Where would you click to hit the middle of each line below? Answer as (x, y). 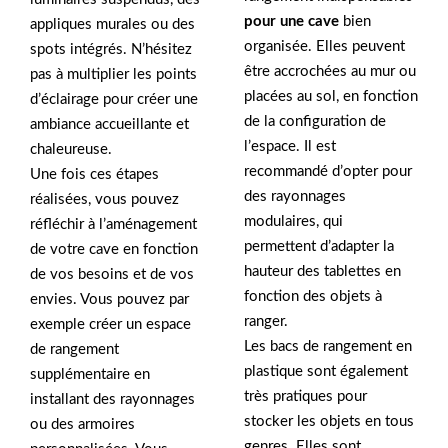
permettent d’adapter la (319, 247)
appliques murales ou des (112, 24)
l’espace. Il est (290, 147)
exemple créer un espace (110, 324)
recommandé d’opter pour (328, 172)
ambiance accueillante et (109, 124)
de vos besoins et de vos (112, 274)
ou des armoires (82, 424)
